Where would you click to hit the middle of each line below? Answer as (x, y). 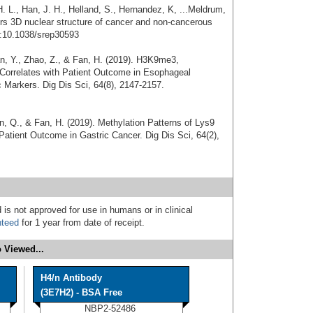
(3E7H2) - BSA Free (81, 292)
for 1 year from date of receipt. (82, 222)
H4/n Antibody (71, 277)
